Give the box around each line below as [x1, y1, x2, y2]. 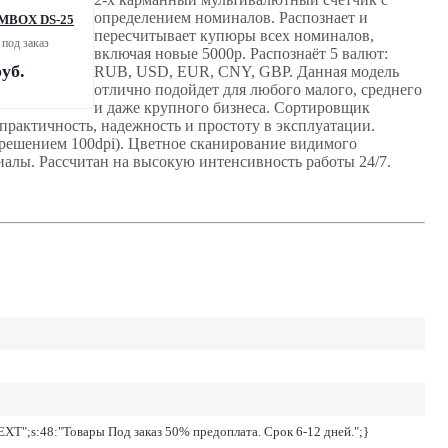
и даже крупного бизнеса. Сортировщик [94, 98, 370, 116]
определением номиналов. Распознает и [94, 8, 368, 26]
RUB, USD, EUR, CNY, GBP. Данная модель [94, 62, 399, 80]
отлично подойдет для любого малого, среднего [94, 80, 422, 98]
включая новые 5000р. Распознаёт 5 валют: [94, 44, 388, 62]
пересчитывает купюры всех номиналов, [94, 26, 374, 44]
